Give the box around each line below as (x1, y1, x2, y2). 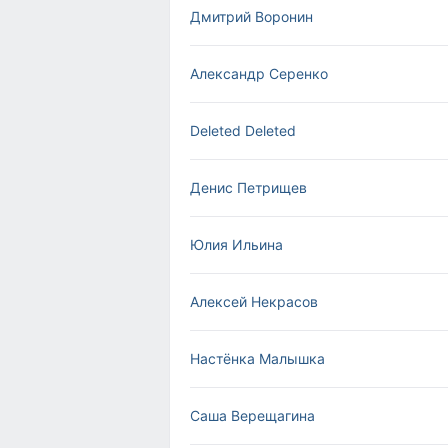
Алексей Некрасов (190, 293, 318, 310)
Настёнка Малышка (190, 350, 325, 367)
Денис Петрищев (190, 179, 307, 196)
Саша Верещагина (190, 407, 315, 424)
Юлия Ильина (190, 236, 283, 253)
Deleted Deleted (190, 122, 296, 139)
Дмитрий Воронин (190, 8, 313, 25)
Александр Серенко (190, 65, 328, 82)
